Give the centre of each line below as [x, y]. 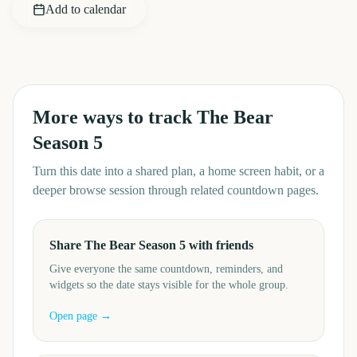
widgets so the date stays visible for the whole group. [169, 285]
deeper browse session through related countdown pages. [176, 190]
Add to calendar [86, 9]
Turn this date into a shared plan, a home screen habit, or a [178, 171]
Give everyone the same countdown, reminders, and [166, 269]
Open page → [80, 316]
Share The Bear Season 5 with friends [151, 245]
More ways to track [115, 117]
